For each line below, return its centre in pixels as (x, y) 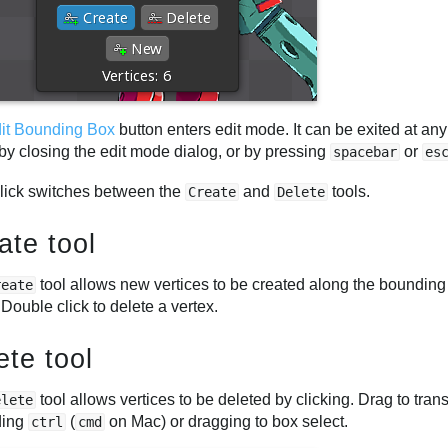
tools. (349, 191)
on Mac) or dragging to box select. (227, 421)
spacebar (365, 152)
